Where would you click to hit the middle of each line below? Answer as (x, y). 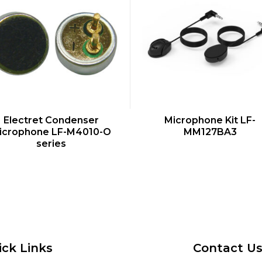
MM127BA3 (210, 132)
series (51, 144)
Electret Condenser (51, 120)
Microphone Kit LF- (210, 120)
